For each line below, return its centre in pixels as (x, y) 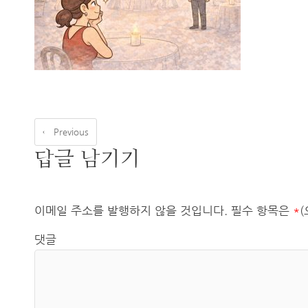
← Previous (66, 131)
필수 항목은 (260, 211)
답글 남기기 (87, 158)
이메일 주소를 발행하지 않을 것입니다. (131, 211)
